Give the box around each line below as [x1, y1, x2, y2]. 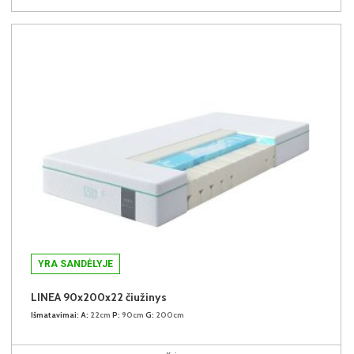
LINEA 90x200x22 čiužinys [31, 290, 167, 305]
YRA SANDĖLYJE [38, 258, 113, 270]
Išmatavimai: [31, 310, 79, 321]
